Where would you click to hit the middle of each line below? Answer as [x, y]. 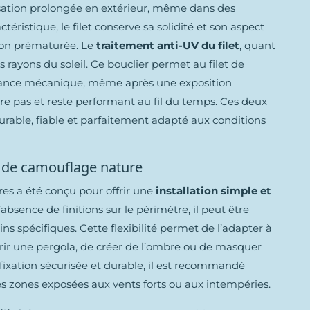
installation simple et [213, 191]
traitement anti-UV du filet [168, 45]
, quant [257, 45]
